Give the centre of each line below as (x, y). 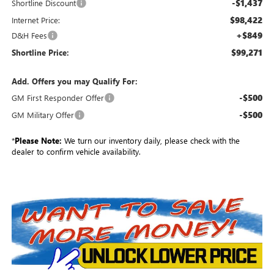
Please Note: (38, 141)
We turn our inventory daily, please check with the (150, 141)
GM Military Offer (43, 115)
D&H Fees (29, 35)
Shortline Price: (40, 53)
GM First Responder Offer (57, 98)
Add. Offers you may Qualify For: (74, 81)
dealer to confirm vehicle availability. (76, 152)
